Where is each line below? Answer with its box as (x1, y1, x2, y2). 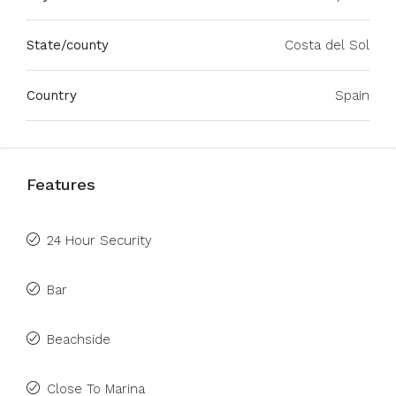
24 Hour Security (47, 232, 152, 248)
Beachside (47, 331, 110, 347)
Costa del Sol (285, 37, 369, 53)
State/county (27, 37, 109, 53)
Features (27, 175, 95, 194)
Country (27, 88, 77, 103)
